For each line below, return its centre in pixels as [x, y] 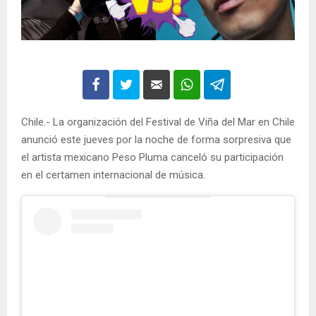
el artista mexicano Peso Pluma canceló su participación [152, 158]
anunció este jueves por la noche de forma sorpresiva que [156, 140]
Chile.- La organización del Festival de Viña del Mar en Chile [158, 122]
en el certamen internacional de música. [113, 175]
